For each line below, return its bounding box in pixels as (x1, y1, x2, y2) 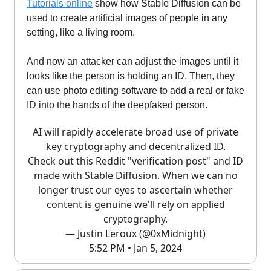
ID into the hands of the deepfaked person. (27, 99, 207, 110)
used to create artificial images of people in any (27, 12, 227, 23)
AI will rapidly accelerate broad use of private (33, 125, 238, 139)
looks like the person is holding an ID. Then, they (27, 70, 235, 81)
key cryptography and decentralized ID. (45, 139, 226, 153)
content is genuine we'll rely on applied (46, 197, 225, 211)
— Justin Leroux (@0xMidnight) (65, 226, 206, 240)
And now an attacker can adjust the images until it (27, 56, 238, 67)
